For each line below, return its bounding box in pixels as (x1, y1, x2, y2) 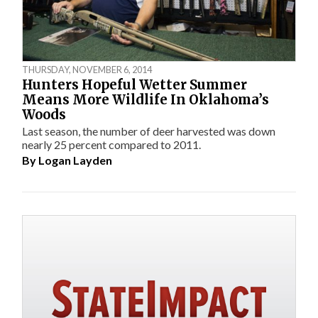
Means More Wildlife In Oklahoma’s (22, 91, 270, 108)
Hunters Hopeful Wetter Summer (22, 76, 248, 93)
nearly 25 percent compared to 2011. (22, 137, 202, 151)
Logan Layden (38, 153, 113, 168)
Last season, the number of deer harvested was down (22, 124, 276, 138)
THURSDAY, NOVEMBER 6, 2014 (22, 63, 153, 75)
